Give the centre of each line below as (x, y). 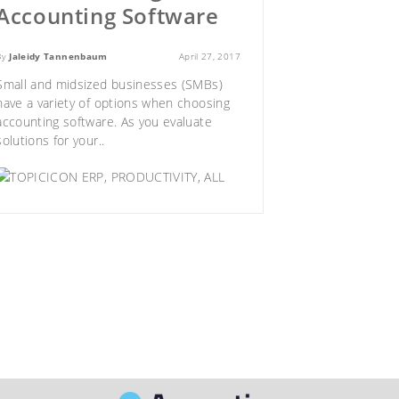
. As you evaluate (163, 122)
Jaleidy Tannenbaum (58, 57)
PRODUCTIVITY (154, 177)
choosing (204, 103)
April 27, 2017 (209, 57)
